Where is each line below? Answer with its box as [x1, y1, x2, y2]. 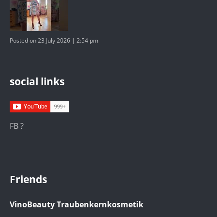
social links [10, 74, 64, 88]
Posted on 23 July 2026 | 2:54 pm [10, 36, 98, 45]
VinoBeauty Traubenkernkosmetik [10, 199, 143, 210]
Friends [10, 172, 47, 186]
